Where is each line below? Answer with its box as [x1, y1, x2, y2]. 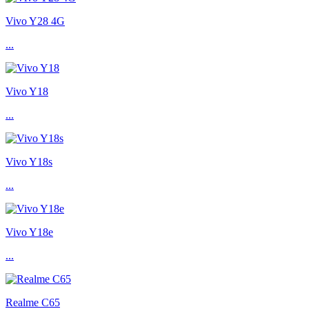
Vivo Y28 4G [6, 15, 65, 28]
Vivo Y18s [6, 156, 52, 168]
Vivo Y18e [6, 226, 53, 239]
